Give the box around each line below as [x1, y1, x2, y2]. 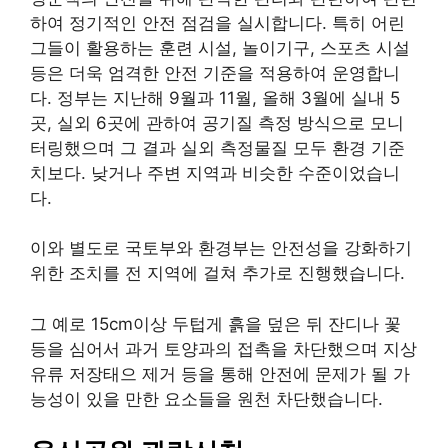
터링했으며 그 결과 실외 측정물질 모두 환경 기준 [30, 137, 405, 158]
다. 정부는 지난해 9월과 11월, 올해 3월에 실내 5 [30, 87, 400, 108]
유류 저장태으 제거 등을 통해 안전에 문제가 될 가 [30, 363, 410, 384]
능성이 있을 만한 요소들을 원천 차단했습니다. [30, 388, 383, 409]
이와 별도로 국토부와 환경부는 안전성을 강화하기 [30, 238, 412, 259]
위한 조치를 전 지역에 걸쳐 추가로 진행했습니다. [30, 263, 405, 284]
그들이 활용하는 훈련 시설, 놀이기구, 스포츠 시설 [30, 37, 410, 58]
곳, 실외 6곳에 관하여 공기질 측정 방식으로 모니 [30, 112, 404, 133]
